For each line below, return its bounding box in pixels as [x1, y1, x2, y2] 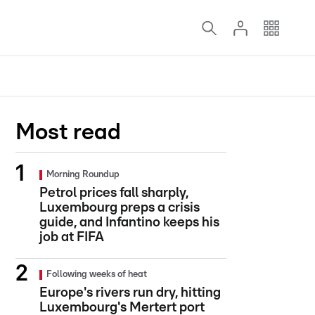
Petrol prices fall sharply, [39, 186, 188, 200]
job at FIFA [39, 231, 104, 244]
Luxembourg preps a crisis [39, 201, 200, 214]
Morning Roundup [46, 170, 120, 179]
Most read [15, 121, 121, 143]
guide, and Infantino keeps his [39, 216, 219, 229]
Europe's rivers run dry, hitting [39, 286, 221, 300]
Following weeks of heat [46, 270, 147, 279]
